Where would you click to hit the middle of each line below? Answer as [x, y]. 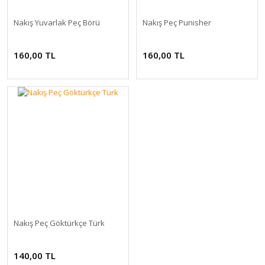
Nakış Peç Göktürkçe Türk [59, 223]
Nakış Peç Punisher [177, 22]
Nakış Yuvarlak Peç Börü [57, 22]
